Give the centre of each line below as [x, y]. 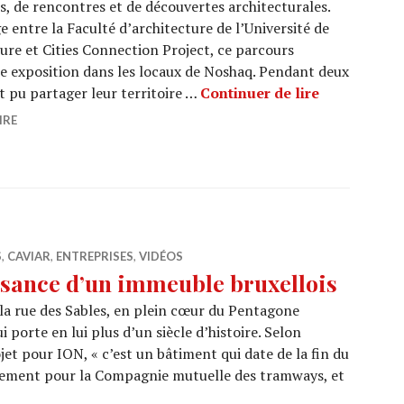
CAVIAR [29, 256]
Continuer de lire [260, 93]
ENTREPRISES [95, 256]
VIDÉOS [161, 256]
